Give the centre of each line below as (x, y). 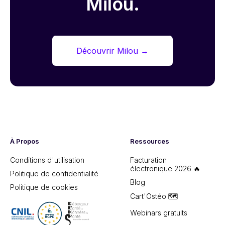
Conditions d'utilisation (47, 160)
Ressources (149, 141)
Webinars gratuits (158, 213)
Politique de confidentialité (54, 174)
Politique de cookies (44, 187)
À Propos (25, 141)
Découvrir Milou (107, 51)
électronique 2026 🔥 (165, 168)
